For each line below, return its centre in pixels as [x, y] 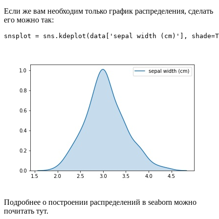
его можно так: [29, 20]
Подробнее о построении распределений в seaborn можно [100, 202]
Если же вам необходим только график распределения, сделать [109, 11]
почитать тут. [26, 211]
